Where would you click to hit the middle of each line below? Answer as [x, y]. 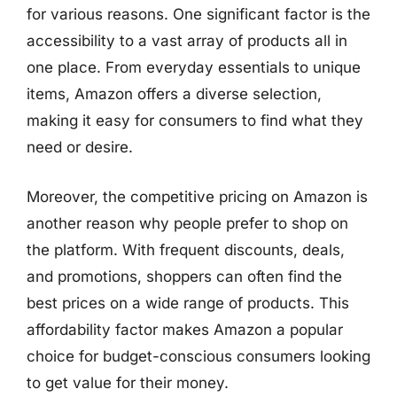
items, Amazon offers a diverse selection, [174, 94]
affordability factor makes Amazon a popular [185, 329]
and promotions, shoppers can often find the [184, 276]
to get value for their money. [128, 382]
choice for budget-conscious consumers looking [198, 356]
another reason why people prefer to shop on [187, 223]
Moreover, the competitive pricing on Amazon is [197, 196]
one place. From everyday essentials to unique [194, 67]
